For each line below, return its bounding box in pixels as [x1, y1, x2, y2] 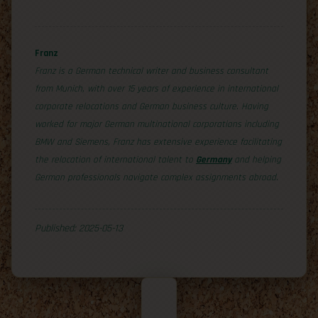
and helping [231, 153, 281, 166]
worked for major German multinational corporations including [35, 118, 279, 131]
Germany [196, 153, 231, 166]
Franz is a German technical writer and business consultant [35, 65, 268, 77]
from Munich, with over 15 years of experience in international [35, 82, 278, 95]
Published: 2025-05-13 [35, 221, 123, 235]
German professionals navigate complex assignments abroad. [35, 171, 278, 184]
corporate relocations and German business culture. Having [35, 100, 268, 113]
